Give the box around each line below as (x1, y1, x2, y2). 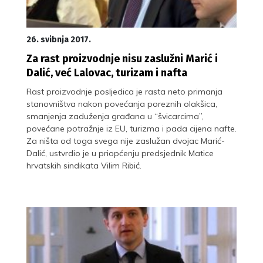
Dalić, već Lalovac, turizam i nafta (26, 66, 187, 79)
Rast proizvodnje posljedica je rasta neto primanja (26, 86, 222, 97)
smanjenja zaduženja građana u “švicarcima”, (26, 110, 204, 122)
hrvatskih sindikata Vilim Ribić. (26, 160, 141, 171)
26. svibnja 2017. (26, 34, 91, 45)
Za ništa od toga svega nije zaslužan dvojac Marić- (26, 135, 225, 146)
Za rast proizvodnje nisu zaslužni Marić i (26, 52, 218, 65)
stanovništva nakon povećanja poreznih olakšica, (26, 98, 217, 109)
